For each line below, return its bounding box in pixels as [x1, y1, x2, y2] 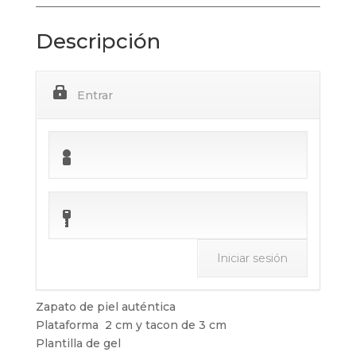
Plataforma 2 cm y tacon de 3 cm [35, 318, 226, 333]
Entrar [76, 88, 113, 103]
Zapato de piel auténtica [35, 300, 176, 315]
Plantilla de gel [35, 336, 121, 351]
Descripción [35, 29, 161, 55]
